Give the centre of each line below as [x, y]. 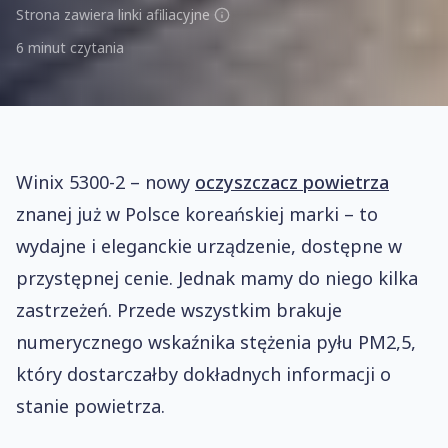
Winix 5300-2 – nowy [105, 182]
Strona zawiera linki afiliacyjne [113, 14]
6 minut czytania [70, 47]
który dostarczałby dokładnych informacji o [203, 374]
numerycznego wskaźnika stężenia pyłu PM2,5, [216, 342]
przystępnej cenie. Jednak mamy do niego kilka [217, 278]
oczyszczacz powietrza [292, 182]
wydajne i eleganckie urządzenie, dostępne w [209, 246]
